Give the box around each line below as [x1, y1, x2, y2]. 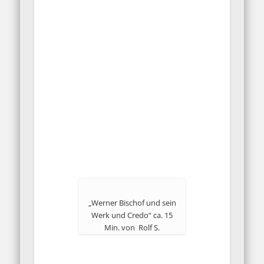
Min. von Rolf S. [104, 222, 160, 233]
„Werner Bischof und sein [88, 197, 176, 209]
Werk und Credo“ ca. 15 [91, 210, 173, 221]
